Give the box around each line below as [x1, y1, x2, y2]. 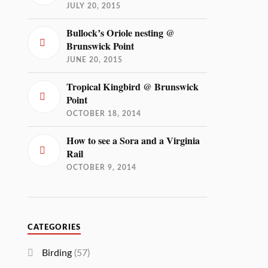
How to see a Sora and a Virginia [66, 133, 200, 148]
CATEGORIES [28, 224, 81, 231]
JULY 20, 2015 [66, 2, 121, 10]
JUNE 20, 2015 [66, 56, 123, 63]
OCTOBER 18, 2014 [66, 110, 142, 117]
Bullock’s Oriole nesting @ [66, 26, 175, 40]
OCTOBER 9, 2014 [66, 164, 137, 171]
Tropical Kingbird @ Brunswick [66, 80, 199, 94]
